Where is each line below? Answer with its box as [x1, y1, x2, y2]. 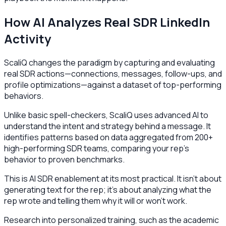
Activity [4, 30, 51, 47]
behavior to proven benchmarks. [4, 153, 125, 165]
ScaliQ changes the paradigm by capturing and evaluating [4, 56, 215, 68]
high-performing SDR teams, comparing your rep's [4, 142, 189, 154]
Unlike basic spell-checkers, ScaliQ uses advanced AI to [4, 109, 208, 121]
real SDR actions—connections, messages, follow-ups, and [4, 68, 222, 79]
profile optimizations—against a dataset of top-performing [4, 79, 221, 90]
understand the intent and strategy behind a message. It [4, 120, 211, 132]
